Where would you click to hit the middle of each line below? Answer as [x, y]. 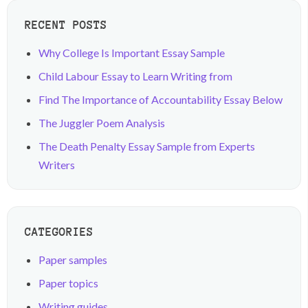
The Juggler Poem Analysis [102, 122]
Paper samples [73, 259]
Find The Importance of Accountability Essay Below [161, 99]
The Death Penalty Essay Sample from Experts [147, 146]
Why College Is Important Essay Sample [132, 52]
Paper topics [68, 283]
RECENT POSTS [66, 24]
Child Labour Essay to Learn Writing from [135, 76]
